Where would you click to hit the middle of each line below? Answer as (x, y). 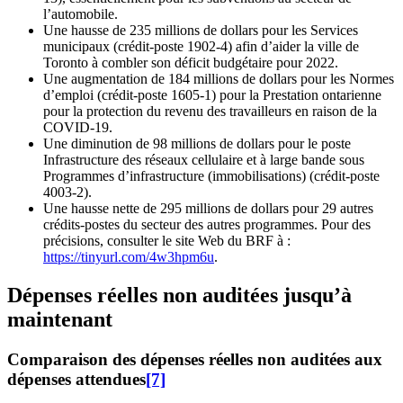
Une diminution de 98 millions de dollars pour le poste (197, 143)
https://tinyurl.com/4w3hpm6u (129, 256)
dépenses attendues (76, 379)
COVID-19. (78, 127)
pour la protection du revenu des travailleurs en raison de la (210, 111)
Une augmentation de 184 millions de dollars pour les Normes (219, 78)
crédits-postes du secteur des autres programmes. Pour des (207, 224)
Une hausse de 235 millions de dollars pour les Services (201, 30)
